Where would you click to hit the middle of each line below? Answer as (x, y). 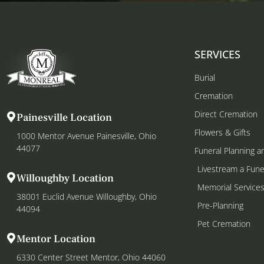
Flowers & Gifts (222, 132)
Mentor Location (56, 239)
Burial (205, 77)
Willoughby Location (65, 179)
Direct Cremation (226, 114)
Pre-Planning (220, 205)
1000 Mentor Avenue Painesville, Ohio (86, 136)
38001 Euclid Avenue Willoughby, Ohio (87, 197)
